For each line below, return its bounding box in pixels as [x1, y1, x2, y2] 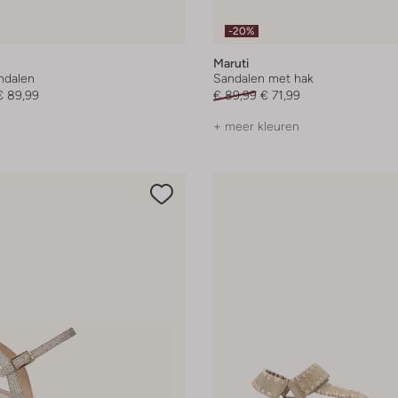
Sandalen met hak [213, 71, 314, 86]
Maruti [213, 56, 249, 71]
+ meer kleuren [213, 119, 299, 134]
